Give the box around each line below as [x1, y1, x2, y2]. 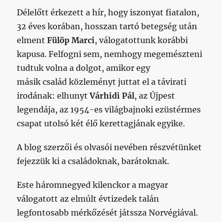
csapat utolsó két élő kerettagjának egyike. [17, 118, 185, 128]
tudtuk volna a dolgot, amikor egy [17, 63, 151, 73]
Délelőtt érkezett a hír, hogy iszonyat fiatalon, [17, 7, 200, 17]
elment [17, 35, 48, 45]
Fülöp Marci [47, 35, 95, 45]
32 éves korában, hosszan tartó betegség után [17, 21, 198, 31]
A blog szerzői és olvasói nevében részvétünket [17, 142, 202, 152]
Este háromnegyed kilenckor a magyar [17, 180, 168, 190]
